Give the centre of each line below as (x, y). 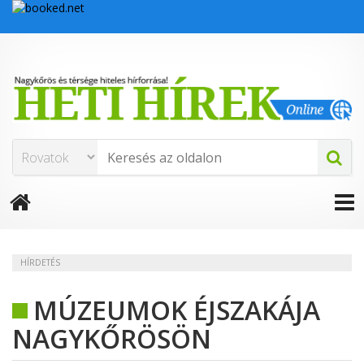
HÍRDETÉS (40, 263)
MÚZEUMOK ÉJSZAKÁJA (177, 310)
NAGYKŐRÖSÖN (112, 339)
